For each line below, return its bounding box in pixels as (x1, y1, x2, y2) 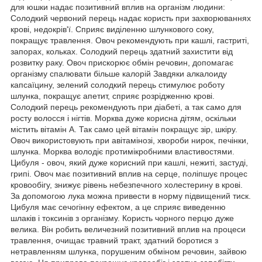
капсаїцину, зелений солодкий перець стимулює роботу (11, 80, 225, 89)
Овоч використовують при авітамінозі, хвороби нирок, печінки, (11, 135, 249, 145)
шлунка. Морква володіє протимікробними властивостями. (11, 146, 235, 156)
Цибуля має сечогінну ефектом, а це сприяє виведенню (11, 202, 226, 212)
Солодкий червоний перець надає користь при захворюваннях (11, 13, 251, 23)
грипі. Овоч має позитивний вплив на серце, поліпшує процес (11, 168, 247, 178)
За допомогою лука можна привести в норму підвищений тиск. (11, 191, 251, 201)
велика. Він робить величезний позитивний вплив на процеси (11, 224, 246, 234)
